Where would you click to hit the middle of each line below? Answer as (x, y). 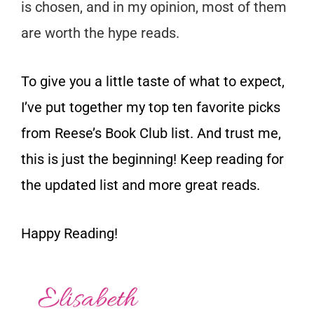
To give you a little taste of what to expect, (153, 81)
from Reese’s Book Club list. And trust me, (151, 133)
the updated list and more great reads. (141, 185)
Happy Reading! (69, 233)
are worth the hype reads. (100, 33)
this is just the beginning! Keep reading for (152, 159)
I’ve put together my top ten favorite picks (151, 107)
